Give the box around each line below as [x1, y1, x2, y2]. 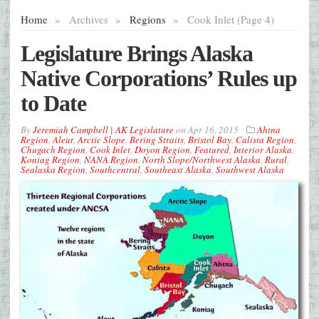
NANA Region [84, 153, 138, 167]
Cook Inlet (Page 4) [187, 12, 274, 27]
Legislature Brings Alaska [21, 41, 253, 67]
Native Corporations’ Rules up [21, 66, 297, 92]
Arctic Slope [78, 133, 125, 147]
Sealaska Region [21, 163, 85, 177]
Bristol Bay [188, 133, 231, 147]
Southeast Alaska [145, 163, 211, 177]
